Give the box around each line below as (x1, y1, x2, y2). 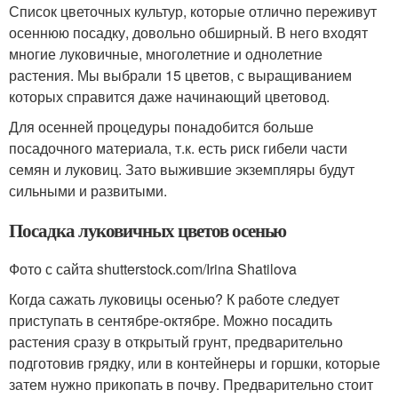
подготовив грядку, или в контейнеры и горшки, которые (9, 352, 380, 373)
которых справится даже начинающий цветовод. (9, 85, 330, 107)
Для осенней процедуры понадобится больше (9, 115, 314, 137)
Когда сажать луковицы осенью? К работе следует (9, 288, 339, 309)
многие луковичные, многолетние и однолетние (9, 43, 322, 64)
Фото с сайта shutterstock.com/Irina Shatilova (9, 258, 297, 279)
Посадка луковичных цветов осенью (9, 216, 287, 243)
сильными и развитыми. (9, 179, 167, 201)
